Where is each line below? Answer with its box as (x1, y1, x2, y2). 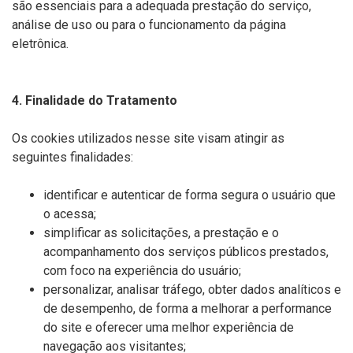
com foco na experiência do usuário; (43, 263, 241, 278)
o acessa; (43, 206, 96, 221)
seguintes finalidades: (12, 150, 133, 165)
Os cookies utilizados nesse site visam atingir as (12, 131, 284, 146)
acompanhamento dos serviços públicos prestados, (43, 244, 329, 259)
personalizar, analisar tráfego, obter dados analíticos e (43, 282, 341, 297)
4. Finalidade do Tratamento (12, 93, 177, 108)
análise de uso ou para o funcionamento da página (12, 17, 286, 32)
